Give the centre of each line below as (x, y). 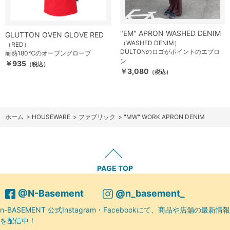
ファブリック (97, 117)
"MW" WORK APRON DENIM (164, 117)
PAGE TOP (115, 168)
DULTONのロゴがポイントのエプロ (170, 51)
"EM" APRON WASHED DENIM (170, 33)
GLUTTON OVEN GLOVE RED (54, 34)
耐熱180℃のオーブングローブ (48, 53)
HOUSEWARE (51, 117)
